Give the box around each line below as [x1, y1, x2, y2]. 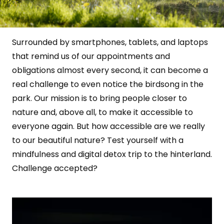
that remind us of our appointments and [12, 50, 170, 62]
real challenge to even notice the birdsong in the [12, 78, 203, 90]
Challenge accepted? [12, 162, 97, 174]
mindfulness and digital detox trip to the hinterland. [12, 148, 212, 160]
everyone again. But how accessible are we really [12, 120, 205, 132]
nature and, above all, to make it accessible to [12, 106, 193, 118]
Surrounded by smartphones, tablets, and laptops [12, 36, 208, 48]
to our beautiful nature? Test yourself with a [12, 134, 183, 146]
